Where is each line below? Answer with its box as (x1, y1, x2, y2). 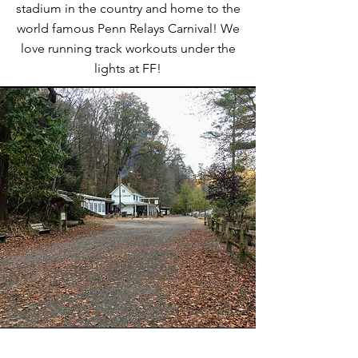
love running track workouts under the (20, 41, 236, 56)
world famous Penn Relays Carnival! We (16, 21, 240, 36)
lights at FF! (94, 61, 161, 76)
